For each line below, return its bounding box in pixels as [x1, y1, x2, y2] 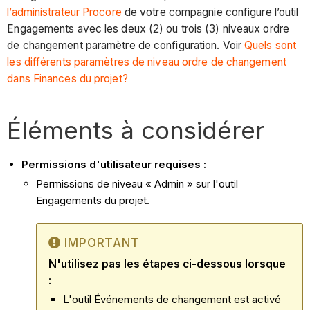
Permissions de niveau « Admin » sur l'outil [36, 176, 239, 190]
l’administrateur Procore [7, 5, 122, 19]
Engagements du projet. [36, 193, 150, 207]
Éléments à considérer [7, 115, 266, 145]
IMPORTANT [64, 235, 140, 250]
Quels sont [244, 38, 297, 52]
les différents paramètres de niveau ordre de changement [7, 55, 286, 69]
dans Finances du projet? [7, 71, 128, 85]
